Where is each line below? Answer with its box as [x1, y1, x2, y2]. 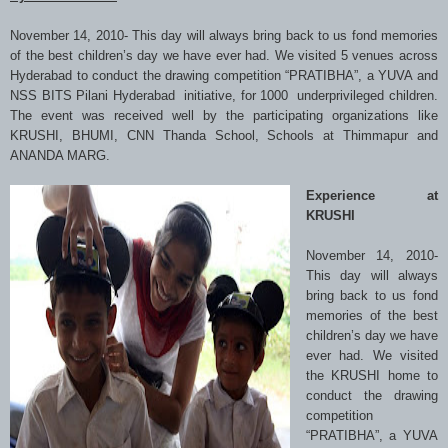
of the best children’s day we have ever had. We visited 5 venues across [10, 47, 438, 63]
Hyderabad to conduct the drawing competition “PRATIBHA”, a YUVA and [10, 67, 438, 83]
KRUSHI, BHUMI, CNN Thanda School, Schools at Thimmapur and [10, 127, 438, 143]
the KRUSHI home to [305, 367, 438, 383]
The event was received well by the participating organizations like [10, 107, 438, 123]
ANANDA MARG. [10, 147, 110, 163]
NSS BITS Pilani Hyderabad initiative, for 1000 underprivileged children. [10, 87, 438, 103]
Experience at [305, 187, 438, 203]
